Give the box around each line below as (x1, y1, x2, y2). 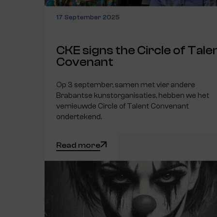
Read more (56, 140, 100, 150)
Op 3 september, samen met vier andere (56, 80, 195, 89)
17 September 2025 (56, 13, 120, 22)
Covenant (56, 55, 113, 69)
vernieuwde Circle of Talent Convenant (56, 101, 189, 110)
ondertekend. (56, 112, 102, 121)
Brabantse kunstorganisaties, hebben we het (56, 91, 209, 100)
